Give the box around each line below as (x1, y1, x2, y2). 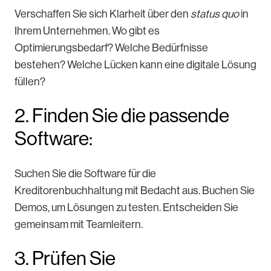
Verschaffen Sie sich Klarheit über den (15, 8, 191, 20)
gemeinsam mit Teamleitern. (15, 218, 145, 231)
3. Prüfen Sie (15, 247, 116, 270)
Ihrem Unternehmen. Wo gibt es (15, 25, 160, 37)
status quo (191, 8, 241, 20)
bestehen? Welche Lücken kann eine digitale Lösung (15, 59, 256, 71)
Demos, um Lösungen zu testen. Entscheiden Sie (15, 201, 238, 214)
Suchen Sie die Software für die (15, 168, 156, 180)
